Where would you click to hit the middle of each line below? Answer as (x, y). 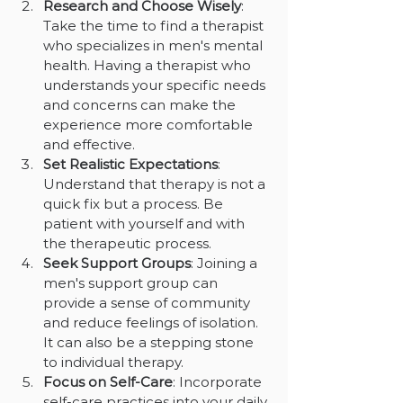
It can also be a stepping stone (150, 342)
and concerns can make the (141, 104)
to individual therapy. (113, 362)
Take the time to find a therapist (155, 25)
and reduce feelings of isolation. (152, 322)
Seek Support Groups (117, 263)
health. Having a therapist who (149, 65)
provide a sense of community (148, 302)
